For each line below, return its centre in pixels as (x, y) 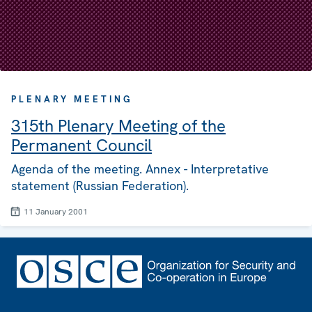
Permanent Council (81, 146)
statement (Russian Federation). (100, 186)
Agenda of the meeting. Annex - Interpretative (140, 169)
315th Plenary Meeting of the (118, 126)
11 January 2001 (56, 212)
